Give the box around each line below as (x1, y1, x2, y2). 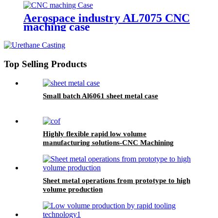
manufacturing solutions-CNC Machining (43, 138, 174, 146)
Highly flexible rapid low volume (43, 129, 146, 138)
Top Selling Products (4, 59, 87, 70)
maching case (23, 20, 90, 34)
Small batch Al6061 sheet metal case (43, 91, 158, 100)
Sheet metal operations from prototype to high (43, 176, 190, 184)
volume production (43, 185, 103, 193)
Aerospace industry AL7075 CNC (23, 12, 190, 25)
